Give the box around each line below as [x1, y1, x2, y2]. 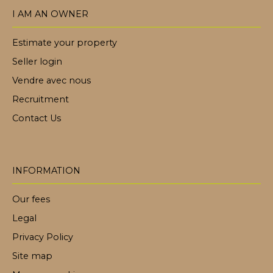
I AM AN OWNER [12, 9, 88, 20]
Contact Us [12, 113, 61, 124]
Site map [12, 250, 52, 262]
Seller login [12, 56, 62, 68]
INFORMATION [12, 165, 80, 177]
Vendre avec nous [12, 75, 91, 87]
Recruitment [12, 94, 69, 105]
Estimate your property [12, 37, 117, 49]
